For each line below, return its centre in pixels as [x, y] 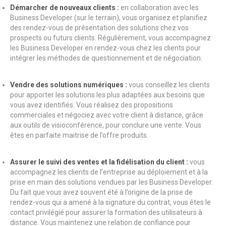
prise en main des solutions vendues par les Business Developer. [111, 182]
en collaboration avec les [160, 8]
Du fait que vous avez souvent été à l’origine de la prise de [101, 192]
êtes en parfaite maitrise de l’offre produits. [79, 135]
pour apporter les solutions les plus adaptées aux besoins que [107, 95]
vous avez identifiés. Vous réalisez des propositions [92, 105]
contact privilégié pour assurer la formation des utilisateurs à [106, 212]
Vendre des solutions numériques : [69, 85]
